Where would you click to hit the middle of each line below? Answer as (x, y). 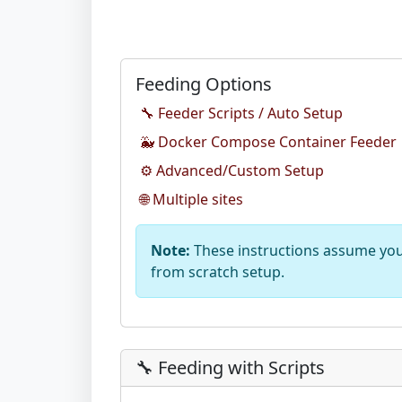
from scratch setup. (218, 272)
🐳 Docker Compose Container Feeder (268, 142)
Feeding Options (204, 84)
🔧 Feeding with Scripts (230, 367)
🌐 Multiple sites (192, 199)
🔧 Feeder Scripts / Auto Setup (241, 113)
